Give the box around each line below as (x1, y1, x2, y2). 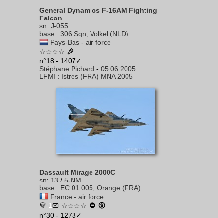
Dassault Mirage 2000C (39, 168, 115, 176)
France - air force (50, 193, 104, 200)
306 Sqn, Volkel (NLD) (60, 30, 128, 37)
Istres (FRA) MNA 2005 (61, 73, 133, 80)
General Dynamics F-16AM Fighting (39, 6, 157, 14)
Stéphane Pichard (39, 65, 94, 73)
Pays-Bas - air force (50, 38, 111, 46)
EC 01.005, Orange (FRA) (60, 184, 141, 192)
